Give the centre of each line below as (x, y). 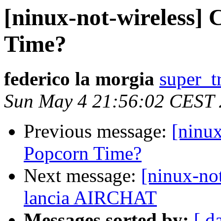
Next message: (82, 176)
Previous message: (98, 131)
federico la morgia (79, 79)
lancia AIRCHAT (90, 198)
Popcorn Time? (83, 153)
